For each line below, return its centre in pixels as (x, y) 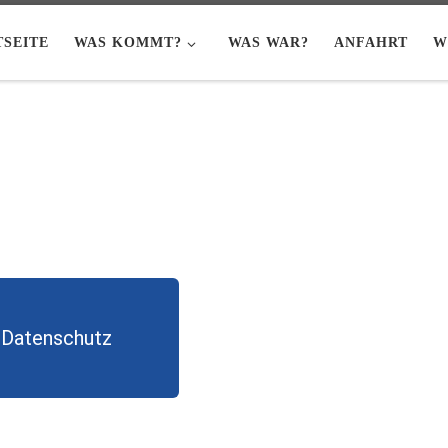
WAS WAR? (269, 42)
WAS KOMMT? (127, 42)
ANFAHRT (371, 42)
